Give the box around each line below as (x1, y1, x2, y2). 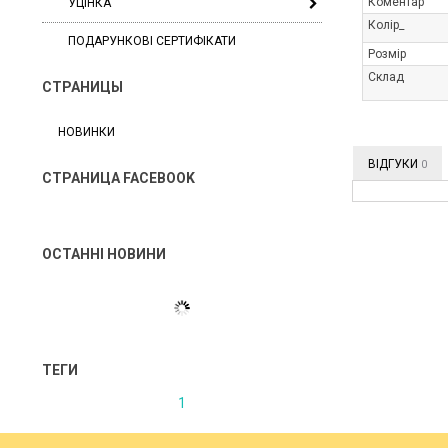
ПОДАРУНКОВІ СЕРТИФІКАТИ (68, 34, 236, 48)
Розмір (368, 47, 406, 61)
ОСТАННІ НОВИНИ (42, 246, 169, 262)
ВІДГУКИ (368, 157, 421, 171)
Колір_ (368, 18, 404, 32)
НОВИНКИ (58, 125, 115, 139)
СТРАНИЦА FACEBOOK (42, 170, 195, 186)
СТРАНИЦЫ (42, 79, 123, 95)
